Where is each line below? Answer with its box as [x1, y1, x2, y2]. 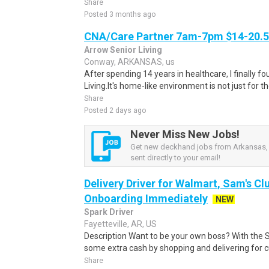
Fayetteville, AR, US [84, 219, 157, 229]
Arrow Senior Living [84, 45, 162, 55]
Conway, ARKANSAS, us [84, 57, 175, 67]
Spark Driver [84, 207, 134, 217]
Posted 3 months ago [84, 10, 156, 19]
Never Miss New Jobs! [130, 128, 240, 141]
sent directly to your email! [130, 153, 220, 162]
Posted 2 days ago [84, 106, 146, 115]
